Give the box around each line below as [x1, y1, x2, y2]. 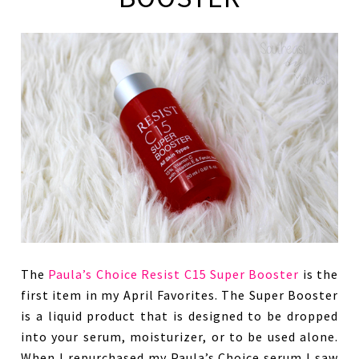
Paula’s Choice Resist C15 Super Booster [48, 265, 300, 282]
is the [299, 265, 338, 282]
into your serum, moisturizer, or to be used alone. [21, 328, 338, 345]
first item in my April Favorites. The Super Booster [21, 286, 338, 303]
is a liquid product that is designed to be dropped [21, 307, 338, 324]
